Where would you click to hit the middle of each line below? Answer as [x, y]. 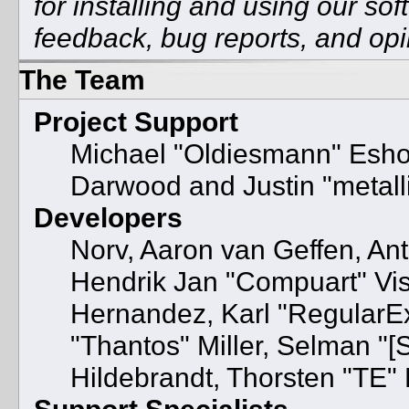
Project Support [136, 121]
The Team [82, 79]
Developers [108, 217]
